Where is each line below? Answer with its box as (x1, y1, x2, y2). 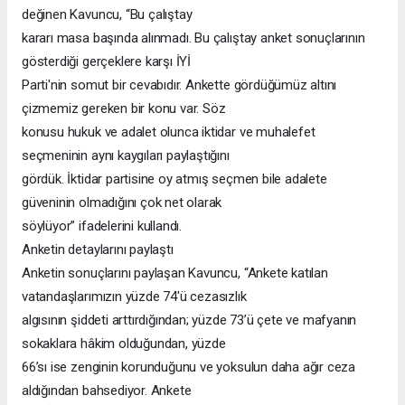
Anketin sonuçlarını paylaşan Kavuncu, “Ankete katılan (22, 264, 328, 281)
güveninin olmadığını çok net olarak (22, 193, 222, 211)
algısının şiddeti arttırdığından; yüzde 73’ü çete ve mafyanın (22, 311, 357, 328)
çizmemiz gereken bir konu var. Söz (22, 99, 226, 117)
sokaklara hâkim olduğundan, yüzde (22, 334, 226, 352)
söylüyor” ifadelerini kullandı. (22, 217, 183, 234)
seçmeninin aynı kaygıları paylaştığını (22, 146, 230, 164)
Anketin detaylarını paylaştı (22, 240, 174, 258)
